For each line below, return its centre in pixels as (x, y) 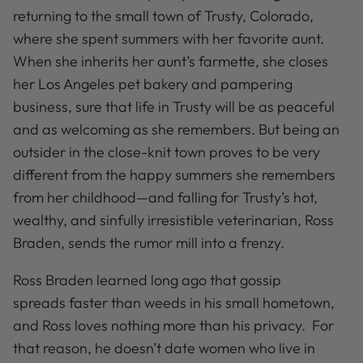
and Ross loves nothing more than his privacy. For (173, 326)
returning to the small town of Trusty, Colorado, (163, 16)
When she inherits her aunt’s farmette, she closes (171, 62)
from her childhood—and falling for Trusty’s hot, (165, 198)
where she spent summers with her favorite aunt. (169, 39)
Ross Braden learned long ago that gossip (147, 280)
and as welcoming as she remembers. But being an (176, 130)
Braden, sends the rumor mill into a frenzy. (149, 243)
